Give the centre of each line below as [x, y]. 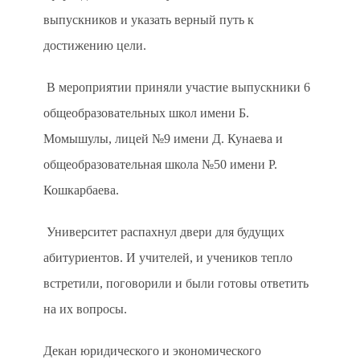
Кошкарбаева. [81, 190]
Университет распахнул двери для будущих [166, 232]
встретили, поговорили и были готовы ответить [176, 283]
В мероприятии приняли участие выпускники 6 [178, 87]
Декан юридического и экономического [152, 351]
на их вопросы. [85, 309]
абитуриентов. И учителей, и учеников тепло [168, 258]
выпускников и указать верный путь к [149, 20]
